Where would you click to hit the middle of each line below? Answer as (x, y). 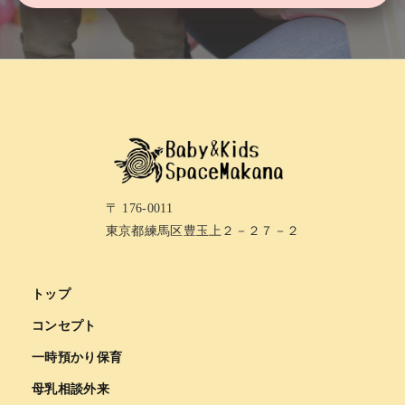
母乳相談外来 (71, 389)
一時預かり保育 (77, 357)
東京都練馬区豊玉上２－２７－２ (202, 231)
